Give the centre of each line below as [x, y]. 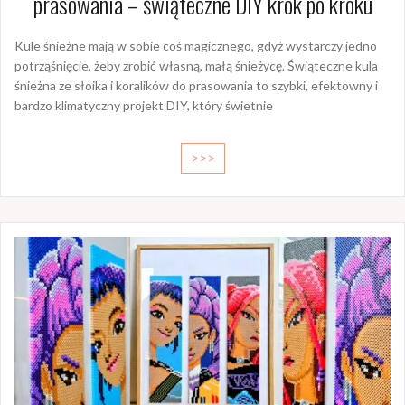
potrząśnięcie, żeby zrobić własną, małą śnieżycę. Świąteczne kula [196, 66]
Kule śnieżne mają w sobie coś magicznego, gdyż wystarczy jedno [196, 46]
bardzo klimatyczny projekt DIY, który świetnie [144, 106]
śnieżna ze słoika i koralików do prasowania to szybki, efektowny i [196, 86]
